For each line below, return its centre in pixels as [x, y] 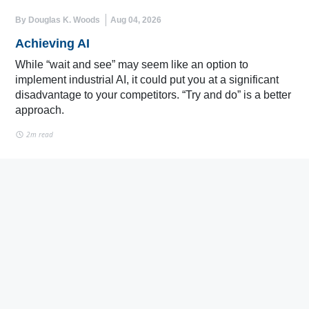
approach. [40, 110]
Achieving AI [52, 43]
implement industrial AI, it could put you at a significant [147, 79]
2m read [38, 134]
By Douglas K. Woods [58, 20]
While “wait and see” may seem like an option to [132, 64]
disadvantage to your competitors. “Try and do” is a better [153, 94]
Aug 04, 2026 [136, 20]
